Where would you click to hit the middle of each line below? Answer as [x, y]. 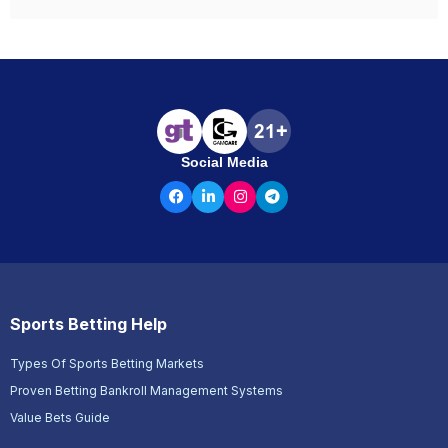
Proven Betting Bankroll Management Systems [146, 390]
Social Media [224, 161]
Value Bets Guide [60, 417]
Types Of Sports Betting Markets [107, 363]
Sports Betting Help [88, 323]
